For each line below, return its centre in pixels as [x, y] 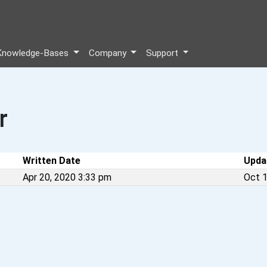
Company [108, 53]
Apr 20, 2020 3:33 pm [67, 177]
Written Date [52, 161]
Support [163, 53]
